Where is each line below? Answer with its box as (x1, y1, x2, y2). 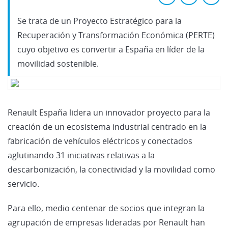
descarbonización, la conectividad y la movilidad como (8, 163, 215, 175)
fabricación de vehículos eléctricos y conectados (8, 135, 192, 147)
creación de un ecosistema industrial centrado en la (8, 121, 207, 132)
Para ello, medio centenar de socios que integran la (8, 202, 205, 214)
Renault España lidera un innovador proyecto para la (8, 106, 210, 118)
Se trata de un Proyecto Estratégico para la (17, 15, 182, 26)
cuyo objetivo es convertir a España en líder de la (17, 43, 205, 55)
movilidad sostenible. (17, 58, 99, 69)
